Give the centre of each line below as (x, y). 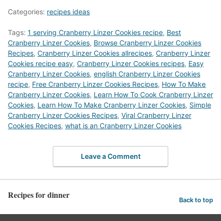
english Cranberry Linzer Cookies (147, 74)
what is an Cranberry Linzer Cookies (123, 125)
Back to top (196, 200)
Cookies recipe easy (40, 63)
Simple (200, 105)
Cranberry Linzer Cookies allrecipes (95, 53)
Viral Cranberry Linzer (156, 115)
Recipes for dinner (39, 195)
